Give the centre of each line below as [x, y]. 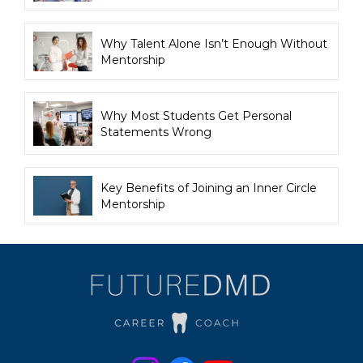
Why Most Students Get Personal [196, 115]
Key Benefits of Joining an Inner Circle [209, 188]
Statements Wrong [156, 132]
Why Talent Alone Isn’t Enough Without [214, 43]
